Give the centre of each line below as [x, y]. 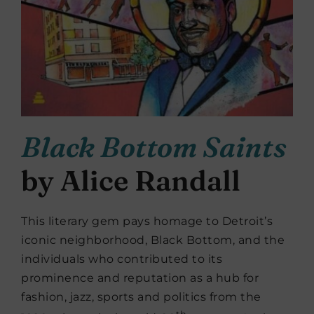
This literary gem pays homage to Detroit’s [147, 221]
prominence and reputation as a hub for [140, 278]
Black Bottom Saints [154, 146]
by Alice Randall [131, 180]
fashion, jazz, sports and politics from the [141, 296]
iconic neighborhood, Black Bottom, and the [153, 240]
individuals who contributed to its [122, 259]
